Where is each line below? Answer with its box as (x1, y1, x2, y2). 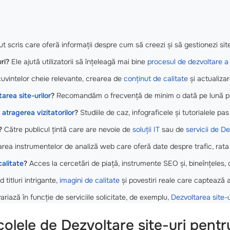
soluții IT (132, 124, 160, 134)
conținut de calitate (124, 73, 188, 83)
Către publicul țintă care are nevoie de (2, 124, 132, 134)
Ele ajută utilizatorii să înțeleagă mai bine (9, 56, 147, 66)
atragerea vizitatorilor (2, 107, 74, 117)
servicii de (186, 124, 221, 134)
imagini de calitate (60, 175, 120, 185)
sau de (160, 124, 186, 134)
